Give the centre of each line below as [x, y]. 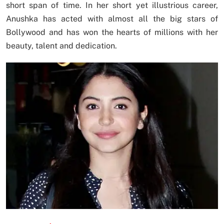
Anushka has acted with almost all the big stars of [112, 18]
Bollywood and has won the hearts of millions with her [112, 32]
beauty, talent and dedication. [61, 45]
